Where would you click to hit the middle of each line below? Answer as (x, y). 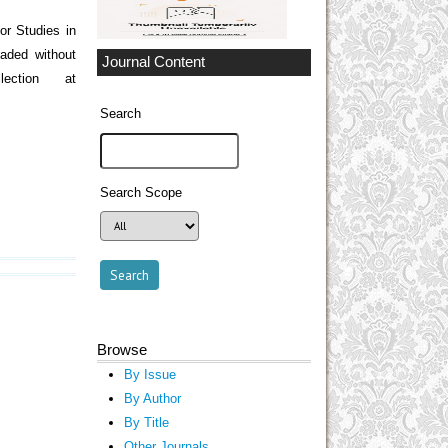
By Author (152, 398)
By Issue (149, 374)
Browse (122, 349)
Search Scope (141, 192)
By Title (146, 422)
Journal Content (153, 62)
